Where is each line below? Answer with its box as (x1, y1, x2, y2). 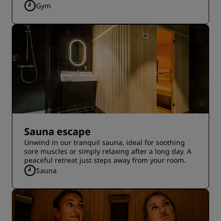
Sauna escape (24, 125, 91, 138)
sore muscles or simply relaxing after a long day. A (24, 147, 191, 156)
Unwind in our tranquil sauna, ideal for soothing (24, 138, 185, 147)
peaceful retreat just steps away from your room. (24, 155, 186, 165)
